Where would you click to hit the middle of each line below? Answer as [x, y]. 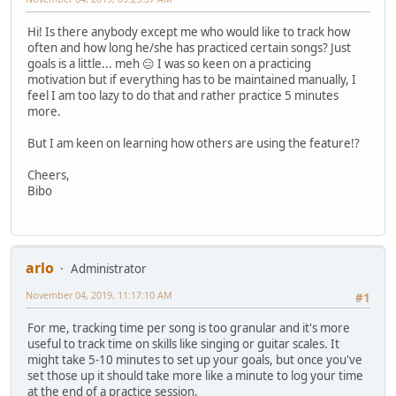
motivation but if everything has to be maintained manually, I [192, 79]
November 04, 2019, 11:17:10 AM [99, 295]
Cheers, [49, 175]
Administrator [109, 269]
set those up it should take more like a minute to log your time [195, 376]
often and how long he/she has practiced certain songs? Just [189, 47]
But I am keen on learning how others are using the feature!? [194, 143]
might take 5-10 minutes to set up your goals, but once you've [195, 360]
